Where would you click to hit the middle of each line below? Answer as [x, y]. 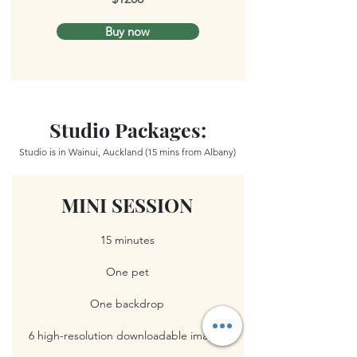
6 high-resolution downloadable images [127, 335]
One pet [127, 271]
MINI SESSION [127, 204]
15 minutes [127, 239]
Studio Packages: [127, 129]
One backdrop [127, 303]
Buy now [127, 31]
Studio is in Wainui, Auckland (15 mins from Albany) [127, 151]
